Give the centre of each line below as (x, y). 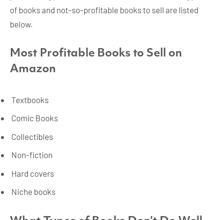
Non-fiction (32, 155)
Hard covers (33, 173)
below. (21, 24)
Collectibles (32, 136)
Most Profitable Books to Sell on (96, 54)
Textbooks (30, 99)
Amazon (33, 69)
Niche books (33, 192)
